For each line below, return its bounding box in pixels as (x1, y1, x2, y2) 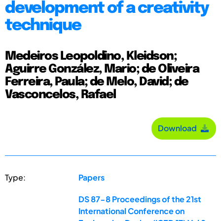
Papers (78, 172, 105, 183)
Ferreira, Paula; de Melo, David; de (5, 75, 188, 88)
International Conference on (78, 205, 185, 216)
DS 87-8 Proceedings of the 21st (78, 193, 202, 204)
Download (158, 123, 200, 134)
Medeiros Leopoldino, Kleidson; (5, 50, 177, 63)
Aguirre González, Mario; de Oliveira (5, 63, 199, 75)
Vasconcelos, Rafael (5, 88, 116, 101)
